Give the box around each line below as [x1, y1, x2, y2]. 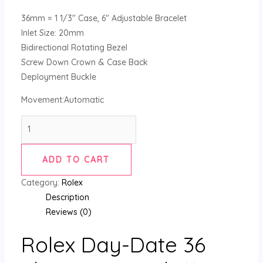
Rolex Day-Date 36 [21, 231, 205, 258]
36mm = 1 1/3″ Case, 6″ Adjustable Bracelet [21, 12, 187, 23]
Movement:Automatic [21, 94, 104, 105]
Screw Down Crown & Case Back [21, 56, 148, 68]
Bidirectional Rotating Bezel [21, 42, 127, 53]
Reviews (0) [45, 206, 92, 217]
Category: [21, 177, 62, 188]
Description [45, 191, 89, 203]
